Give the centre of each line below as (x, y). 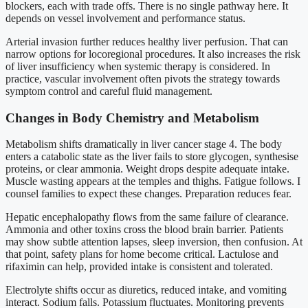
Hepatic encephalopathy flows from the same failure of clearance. (147, 217)
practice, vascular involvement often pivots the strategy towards (143, 79)
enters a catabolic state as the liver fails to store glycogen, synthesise (152, 157)
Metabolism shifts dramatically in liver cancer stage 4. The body (144, 144)
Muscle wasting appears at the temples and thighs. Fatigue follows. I (153, 181)
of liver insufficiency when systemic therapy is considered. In (138, 66)
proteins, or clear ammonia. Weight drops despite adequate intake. (147, 169)
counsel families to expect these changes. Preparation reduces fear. (148, 194)
